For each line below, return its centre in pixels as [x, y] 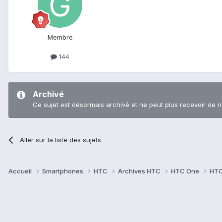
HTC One [186, 171]
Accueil [21, 171]
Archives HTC [140, 171]
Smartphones [63, 171]
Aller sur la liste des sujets [61, 139]
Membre [60, 37]
